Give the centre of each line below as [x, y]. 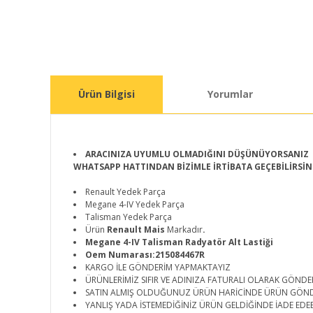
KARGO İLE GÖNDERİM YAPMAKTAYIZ [158, 267]
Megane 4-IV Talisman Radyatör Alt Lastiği [179, 242]
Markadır [185, 230]
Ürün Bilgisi [107, 94]
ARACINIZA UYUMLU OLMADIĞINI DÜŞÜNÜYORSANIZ [197, 154]
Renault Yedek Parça [125, 192]
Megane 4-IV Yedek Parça [135, 204]
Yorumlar [230, 94]
